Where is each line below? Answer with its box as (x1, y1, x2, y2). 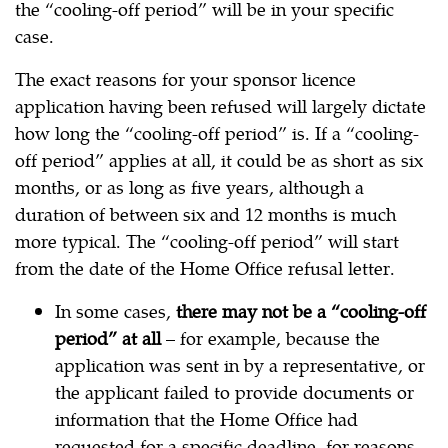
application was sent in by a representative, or (55, 352, 425, 378)
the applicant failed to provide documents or (55, 379, 414, 405)
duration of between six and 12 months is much (15, 201, 396, 227)
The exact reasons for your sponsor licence (15, 66, 356, 92)
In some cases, (55, 298, 176, 324)
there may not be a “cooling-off (176, 298, 426, 324)
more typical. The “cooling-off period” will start (15, 228, 399, 254)
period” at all (55, 325, 161, 351)
